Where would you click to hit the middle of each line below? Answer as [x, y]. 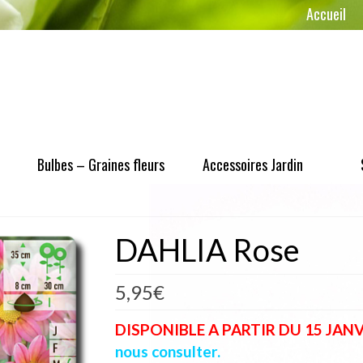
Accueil [326, 14]
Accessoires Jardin [253, 164]
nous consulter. [167, 351]
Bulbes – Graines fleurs [100, 164]
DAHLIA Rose [207, 249]
